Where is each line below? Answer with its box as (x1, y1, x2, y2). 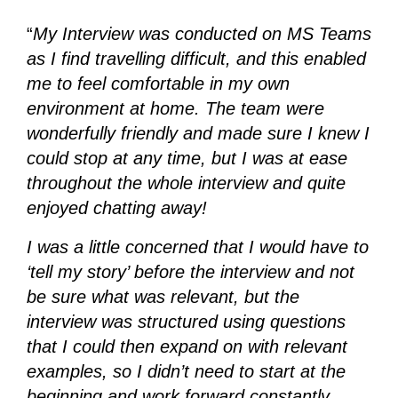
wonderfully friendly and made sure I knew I (26, 123, 370, 144)
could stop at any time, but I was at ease (26, 148, 347, 169)
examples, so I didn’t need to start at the (26, 362, 346, 382)
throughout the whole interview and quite (26, 173, 346, 194)
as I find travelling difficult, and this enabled (26, 49, 366, 69)
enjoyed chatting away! (26, 198, 207, 219)
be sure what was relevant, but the (26, 287, 299, 307)
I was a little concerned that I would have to (26, 237, 369, 258)
